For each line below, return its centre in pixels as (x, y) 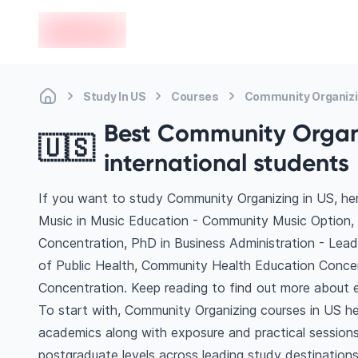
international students (227, 163)
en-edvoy (66, 20)
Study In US (115, 96)
